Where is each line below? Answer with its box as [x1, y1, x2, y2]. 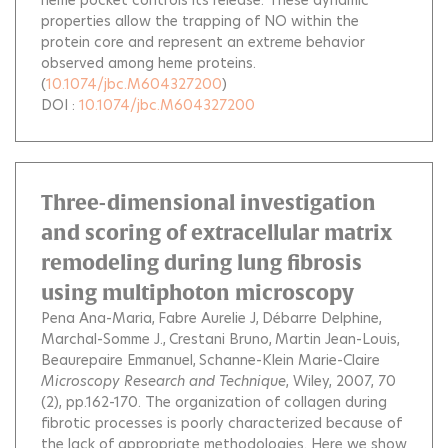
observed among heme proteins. [41, 53, 256, 73]
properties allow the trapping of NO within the [41, 11, 359, 31]
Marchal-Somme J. [41, 329, 163, 349]
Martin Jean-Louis [275, 329, 397, 349]
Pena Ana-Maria [41, 308, 152, 328]
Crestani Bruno [169, 329, 269, 349]
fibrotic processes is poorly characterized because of [41, 413, 402, 433]
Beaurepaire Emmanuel [41, 350, 193, 370]
